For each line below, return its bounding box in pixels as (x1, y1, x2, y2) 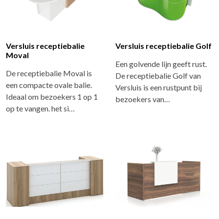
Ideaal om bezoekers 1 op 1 (6, 92, 98, 102)
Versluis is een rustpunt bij (115, 83, 202, 92)
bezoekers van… (115, 94, 170, 104)
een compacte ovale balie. (6, 80, 92, 90)
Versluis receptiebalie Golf (115, 41, 212, 51)
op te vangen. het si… (6, 104, 75, 113)
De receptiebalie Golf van (115, 71, 201, 81)
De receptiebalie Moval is (6, 68, 92, 78)
